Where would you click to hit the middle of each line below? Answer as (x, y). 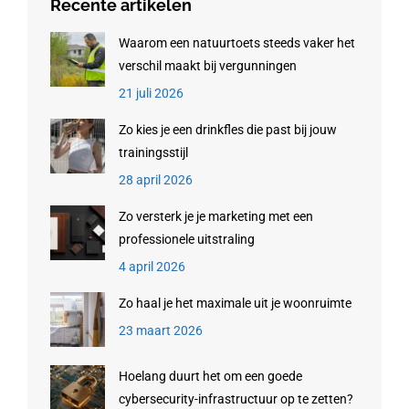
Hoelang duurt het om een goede (210, 376)
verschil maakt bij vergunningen (208, 66)
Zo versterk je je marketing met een (216, 216)
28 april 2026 (156, 180)
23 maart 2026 (161, 330)
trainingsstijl (153, 152)
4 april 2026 (152, 267)
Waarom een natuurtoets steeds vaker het (237, 43)
